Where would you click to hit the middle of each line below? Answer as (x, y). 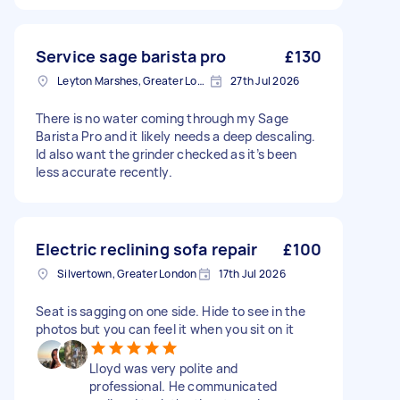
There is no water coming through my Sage (162, 118)
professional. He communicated (183, 386)
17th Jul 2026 (252, 274)
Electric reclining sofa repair (147, 249)
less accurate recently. (104, 172)
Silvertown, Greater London (127, 274)
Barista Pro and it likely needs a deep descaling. (176, 136)
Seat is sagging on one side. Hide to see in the (171, 311)
